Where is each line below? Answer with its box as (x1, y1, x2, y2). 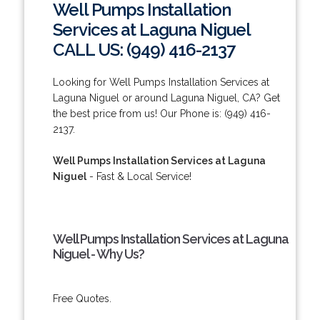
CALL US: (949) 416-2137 (52, 39, 235, 60)
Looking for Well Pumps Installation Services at (52, 76, 269, 88)
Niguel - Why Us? (52, 246, 144, 261)
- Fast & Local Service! (86, 170, 191, 182)
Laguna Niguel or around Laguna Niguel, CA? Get (52, 91, 280, 104)
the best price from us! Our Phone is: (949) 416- (52, 107, 271, 119)
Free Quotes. (52, 292, 111, 304)
